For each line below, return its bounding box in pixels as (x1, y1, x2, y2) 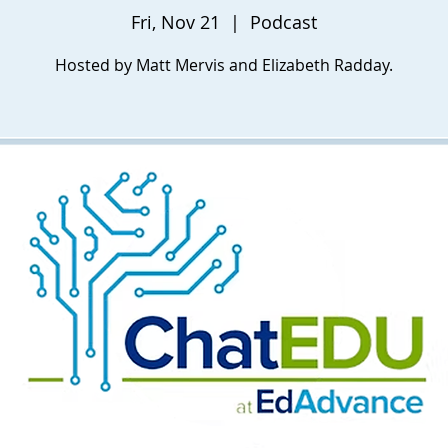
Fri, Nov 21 (131, 10, 220, 34)
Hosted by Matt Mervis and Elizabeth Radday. (55, 54, 393, 76)
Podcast (250, 10, 317, 34)
